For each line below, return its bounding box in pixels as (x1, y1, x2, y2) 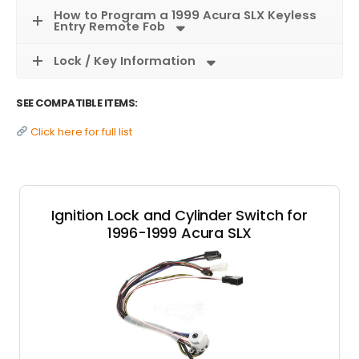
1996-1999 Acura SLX (107, 222, 252, 243)
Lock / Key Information (54, 52, 196, 69)
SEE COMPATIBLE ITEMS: (16, 95, 138, 111)
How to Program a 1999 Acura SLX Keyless (54, 6, 317, 23)
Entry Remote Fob (54, 18, 165, 34)
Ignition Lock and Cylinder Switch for (51, 204, 308, 225)
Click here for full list (27, 123, 132, 139)
